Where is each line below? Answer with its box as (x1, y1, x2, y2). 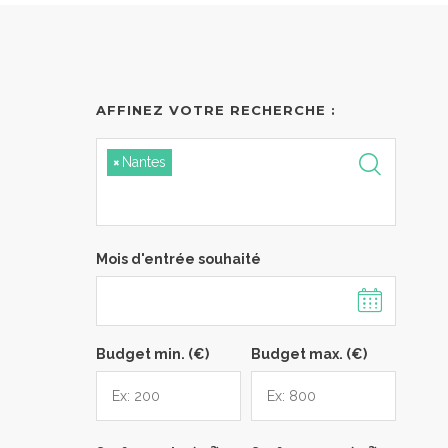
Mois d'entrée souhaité (96, 251, 261, 267)
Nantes (122, 154, 166, 170)
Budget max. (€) (251, 346, 367, 362)
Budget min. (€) (96, 346, 209, 362)
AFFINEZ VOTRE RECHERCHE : (96, 102, 336, 118)
